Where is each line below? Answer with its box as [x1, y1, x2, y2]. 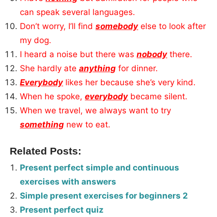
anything [79, 63, 116, 73]
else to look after [138, 21, 206, 31]
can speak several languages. [20, 7, 136, 17]
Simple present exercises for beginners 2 [20, 190, 188, 201]
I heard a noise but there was [20, 49, 137, 59]
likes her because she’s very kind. [63, 77, 196, 87]
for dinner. [116, 63, 158, 73]
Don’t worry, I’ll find [20, 21, 96, 31]
